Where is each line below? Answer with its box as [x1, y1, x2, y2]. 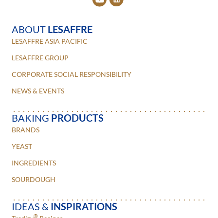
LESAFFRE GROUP [12, 53, 69, 62]
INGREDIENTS [12, 158, 56, 167]
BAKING [12, 111, 51, 124]
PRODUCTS [51, 111, 104, 124]
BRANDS [12, 125, 39, 134]
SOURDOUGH [12, 175, 55, 183]
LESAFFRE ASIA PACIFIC [12, 36, 88, 45]
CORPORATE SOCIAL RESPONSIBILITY [12, 70, 131, 78]
